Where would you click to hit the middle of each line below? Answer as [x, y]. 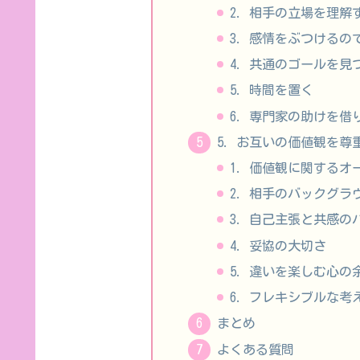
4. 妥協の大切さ [278, 245]
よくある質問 [256, 349]
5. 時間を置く [272, 90]
